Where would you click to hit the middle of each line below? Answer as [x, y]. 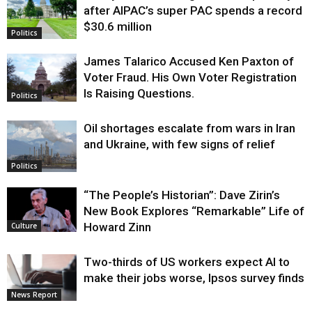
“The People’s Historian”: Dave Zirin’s [182, 195]
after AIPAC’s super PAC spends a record [193, 11]
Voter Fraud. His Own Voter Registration [190, 78]
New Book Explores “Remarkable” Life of [194, 211]
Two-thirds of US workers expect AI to [187, 262]
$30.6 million [118, 27]
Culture [24, 225]
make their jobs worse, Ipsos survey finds [194, 278]
